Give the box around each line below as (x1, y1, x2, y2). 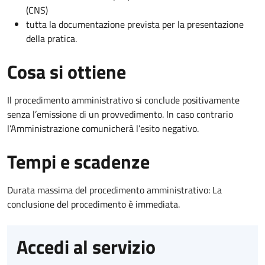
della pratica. (26, 31, 77, 46)
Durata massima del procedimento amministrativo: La (7, 182, 222, 197)
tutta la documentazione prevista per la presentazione (26, 17, 244, 31)
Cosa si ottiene (7, 57, 126, 86)
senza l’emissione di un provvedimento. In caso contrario (7, 106, 233, 121)
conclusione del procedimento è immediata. (7, 196, 180, 211)
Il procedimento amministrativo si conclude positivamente (7, 92, 240, 107)
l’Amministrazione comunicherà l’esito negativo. (7, 121, 199, 135)
